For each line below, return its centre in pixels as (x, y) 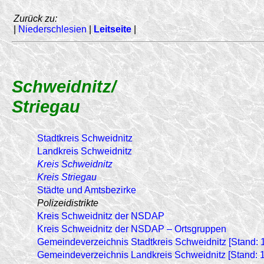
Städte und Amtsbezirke (87, 190)
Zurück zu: (35, 19)
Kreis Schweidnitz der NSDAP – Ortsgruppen (132, 229)
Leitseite (113, 29)
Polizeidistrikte (68, 203)
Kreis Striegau (67, 177)
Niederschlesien (52, 29)
